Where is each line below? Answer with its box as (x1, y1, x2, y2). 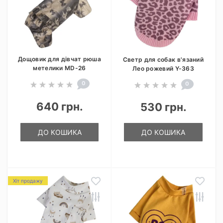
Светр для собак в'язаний (122, 56, 204, 63)
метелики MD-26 (33, 64, 86, 72)
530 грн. (140, 101, 187, 113)
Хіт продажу (13, 178, 43, 184)
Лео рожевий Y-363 (132, 65, 195, 72)
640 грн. (36, 100, 83, 113)
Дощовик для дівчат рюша (18, 55, 101, 63)
